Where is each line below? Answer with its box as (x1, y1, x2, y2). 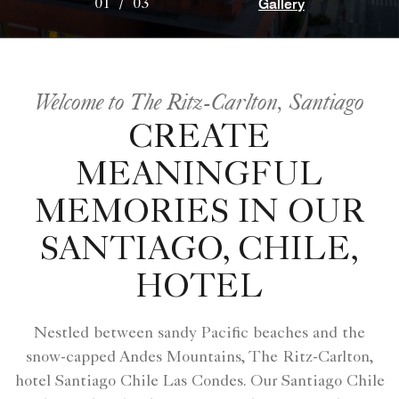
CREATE (128, 122, 271, 157)
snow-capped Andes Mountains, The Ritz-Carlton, (25, 349, 374, 366)
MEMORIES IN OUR (34, 197, 365, 232)
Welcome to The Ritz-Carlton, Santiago (35, 86, 364, 115)
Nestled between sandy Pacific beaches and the (34, 325, 365, 342)
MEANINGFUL (76, 159, 323, 194)
